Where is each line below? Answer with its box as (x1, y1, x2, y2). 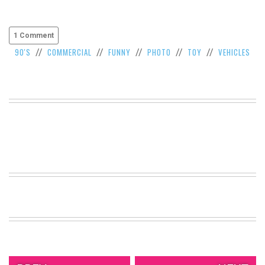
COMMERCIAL (47, 46, 92, 59)
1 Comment (14, 31, 54, 40)
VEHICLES (218, 46, 250, 59)
